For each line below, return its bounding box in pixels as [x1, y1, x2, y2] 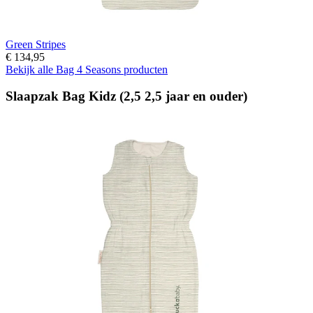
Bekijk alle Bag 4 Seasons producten [6, 63, 168, 75]
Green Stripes [6, 38, 66, 50]
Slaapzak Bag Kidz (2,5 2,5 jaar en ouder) [6, 89, 247, 104]
